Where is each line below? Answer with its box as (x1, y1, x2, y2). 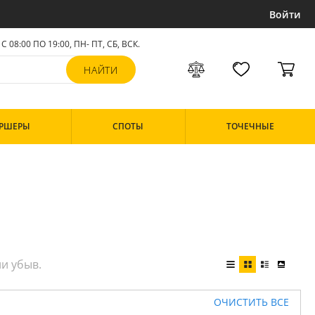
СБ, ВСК (106, 38, 138, 50)
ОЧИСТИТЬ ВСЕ (214, 295, 289, 309)
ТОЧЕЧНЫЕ (226, 120, 274, 132)
